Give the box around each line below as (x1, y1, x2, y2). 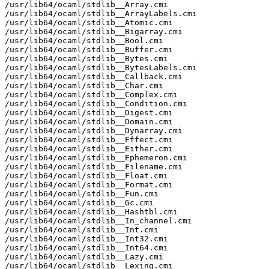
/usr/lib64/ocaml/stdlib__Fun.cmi (5, 189, 159, 198)
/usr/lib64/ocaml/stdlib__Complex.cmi (5, 89, 178, 99)
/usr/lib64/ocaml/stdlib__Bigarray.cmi (5, 26, 183, 36)
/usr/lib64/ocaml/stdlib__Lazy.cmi (5, 252, 163, 261)
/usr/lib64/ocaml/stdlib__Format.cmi (5, 180, 173, 189)
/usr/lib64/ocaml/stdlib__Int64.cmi (5, 243, 168, 252)
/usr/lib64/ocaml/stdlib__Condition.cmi (5, 98, 187, 108)
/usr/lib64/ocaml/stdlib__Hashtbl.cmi (5, 207, 178, 216)
